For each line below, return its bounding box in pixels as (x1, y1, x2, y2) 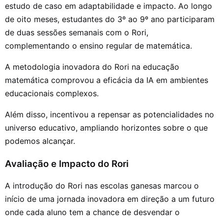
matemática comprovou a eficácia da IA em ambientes (5, 75, 208, 85)
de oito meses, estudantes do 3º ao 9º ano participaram (5, 14, 215, 24)
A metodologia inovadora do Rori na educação (5, 61, 179, 72)
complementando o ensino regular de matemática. (5, 40, 194, 51)
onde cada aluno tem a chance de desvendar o (5, 207, 180, 218)
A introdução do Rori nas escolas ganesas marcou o (5, 181, 199, 191)
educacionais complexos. (5, 88, 99, 98)
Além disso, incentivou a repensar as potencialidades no (5, 109, 214, 119)
